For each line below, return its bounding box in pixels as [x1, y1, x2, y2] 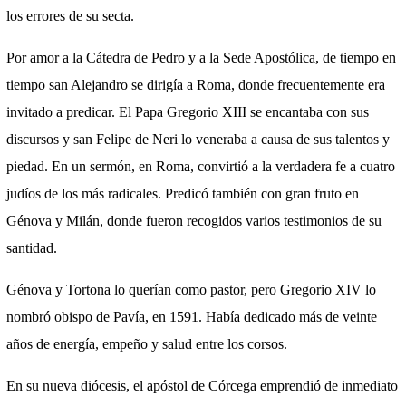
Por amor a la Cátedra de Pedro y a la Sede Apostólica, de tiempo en [6, 50, 396, 65]
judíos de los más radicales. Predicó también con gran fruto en [6, 186, 359, 201]
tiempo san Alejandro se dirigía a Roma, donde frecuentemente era [6, 77, 385, 92]
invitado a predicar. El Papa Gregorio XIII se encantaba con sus [6, 104, 369, 120]
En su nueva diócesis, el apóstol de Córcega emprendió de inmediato [6, 378, 398, 393]
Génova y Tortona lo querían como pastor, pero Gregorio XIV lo [6, 282, 376, 297]
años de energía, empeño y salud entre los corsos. [6, 336, 287, 352]
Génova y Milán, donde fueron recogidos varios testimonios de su [6, 213, 382, 228]
